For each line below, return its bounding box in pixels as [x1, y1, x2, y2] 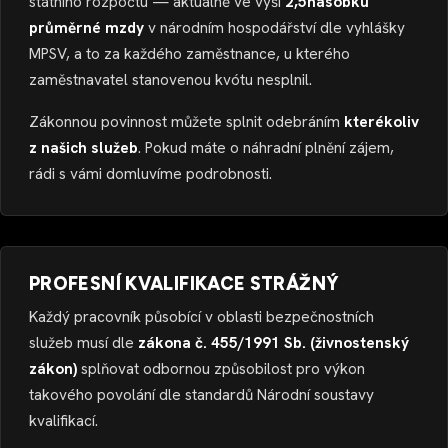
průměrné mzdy [29, 18, 144, 39]
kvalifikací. [29, 410, 98, 431]
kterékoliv [344, 111, 419, 132]
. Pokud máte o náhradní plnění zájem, [138, 137, 394, 158]
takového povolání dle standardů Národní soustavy [29, 384, 374, 405]
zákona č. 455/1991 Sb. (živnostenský [138, 332, 409, 353]
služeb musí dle [29, 332, 138, 353]
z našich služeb [29, 137, 138, 158]
